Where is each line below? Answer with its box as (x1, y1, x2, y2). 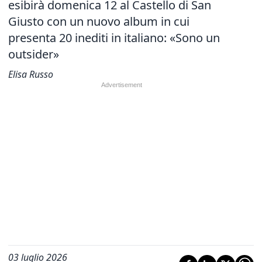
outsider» (8, 46, 59, 62)
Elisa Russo (8, 68, 53, 81)
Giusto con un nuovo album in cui (8, 13, 189, 29)
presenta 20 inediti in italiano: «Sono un (8, 30, 220, 46)
